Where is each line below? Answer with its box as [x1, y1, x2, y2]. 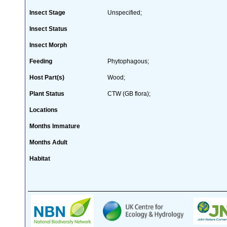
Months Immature [29, 122, 80, 130]
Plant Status [29, 90, 64, 97]
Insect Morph [29, 41, 67, 49]
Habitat [29, 155, 50, 162]
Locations [29, 106, 58, 113]
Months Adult [29, 138, 67, 146]
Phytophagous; [107, 57, 149, 65]
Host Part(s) [29, 73, 64, 81]
